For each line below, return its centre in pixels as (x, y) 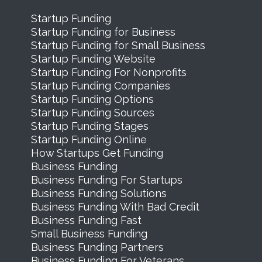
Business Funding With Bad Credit (115, 206)
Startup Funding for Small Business (118, 45)
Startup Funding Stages (89, 126)
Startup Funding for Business (103, 32)
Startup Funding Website (93, 58)
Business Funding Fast (86, 220)
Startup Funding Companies (100, 85)
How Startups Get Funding (97, 153)
